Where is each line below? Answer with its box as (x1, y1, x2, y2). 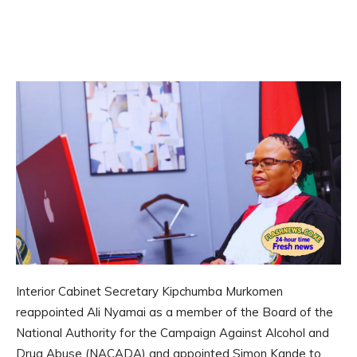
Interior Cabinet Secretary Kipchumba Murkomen (16, 283, 283, 299)
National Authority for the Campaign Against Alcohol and (16, 324, 329, 340)
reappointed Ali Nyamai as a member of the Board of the (16, 304, 333, 320)
